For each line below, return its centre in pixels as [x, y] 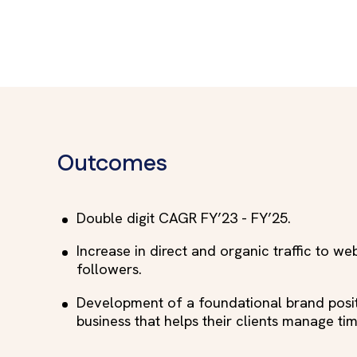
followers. [109, 270]
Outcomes [112, 163]
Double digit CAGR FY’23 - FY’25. [184, 218]
